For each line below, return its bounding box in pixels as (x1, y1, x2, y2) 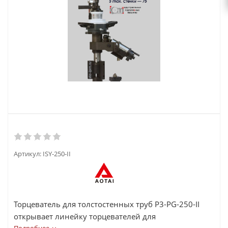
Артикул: (14, 149, 41, 158)
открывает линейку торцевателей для (14, 211, 156, 221)
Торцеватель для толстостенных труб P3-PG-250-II (14, 199, 199, 209)
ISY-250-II (43, 149, 71, 158)
